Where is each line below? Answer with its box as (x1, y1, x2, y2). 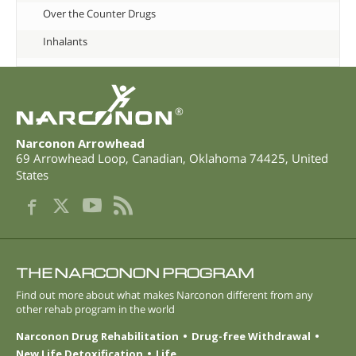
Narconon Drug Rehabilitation (16, 329, 179, 344)
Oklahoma (189, 149, 246, 166)
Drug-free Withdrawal (192, 329, 311, 344)
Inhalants (43, 34, 87, 49)
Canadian (132, 149, 183, 166)
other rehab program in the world (16, 301, 175, 316)
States (16, 166, 48, 183)
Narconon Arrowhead (16, 134, 145, 151)
